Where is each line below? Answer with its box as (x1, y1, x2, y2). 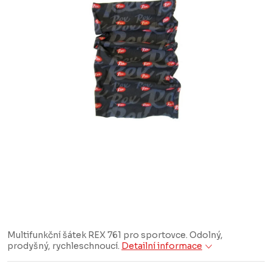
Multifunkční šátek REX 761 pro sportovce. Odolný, (7, 229, 223, 240)
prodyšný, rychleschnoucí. (7, 240, 121, 251)
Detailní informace (121, 240, 202, 251)
